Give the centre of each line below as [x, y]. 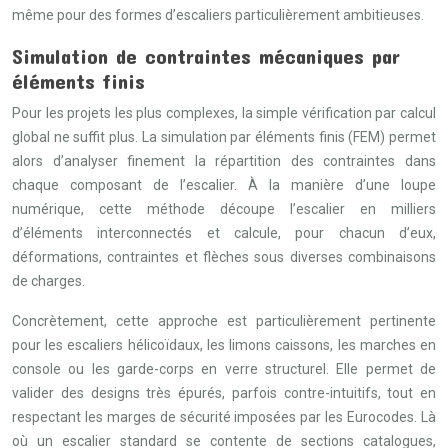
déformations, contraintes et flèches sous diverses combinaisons [224, 257]
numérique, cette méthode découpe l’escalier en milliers [224, 209]
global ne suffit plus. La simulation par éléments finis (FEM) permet [224, 137]
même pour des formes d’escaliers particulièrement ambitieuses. [218, 15]
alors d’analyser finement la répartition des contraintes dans [224, 161]
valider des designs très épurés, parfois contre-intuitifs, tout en [224, 393]
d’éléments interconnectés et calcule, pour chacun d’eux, [224, 233]
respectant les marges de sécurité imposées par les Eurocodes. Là [224, 417]
